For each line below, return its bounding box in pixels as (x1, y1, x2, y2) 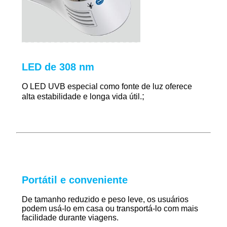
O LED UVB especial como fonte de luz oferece (22, 82, 192, 91)
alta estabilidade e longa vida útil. (22, 92, 142, 101)
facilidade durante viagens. (22, 213, 119, 222)
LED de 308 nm (22, 61, 94, 72)
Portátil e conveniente (22, 174, 128, 185)
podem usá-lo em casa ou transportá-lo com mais (22, 204, 198, 213)
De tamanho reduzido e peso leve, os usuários (22, 195, 188, 204)
